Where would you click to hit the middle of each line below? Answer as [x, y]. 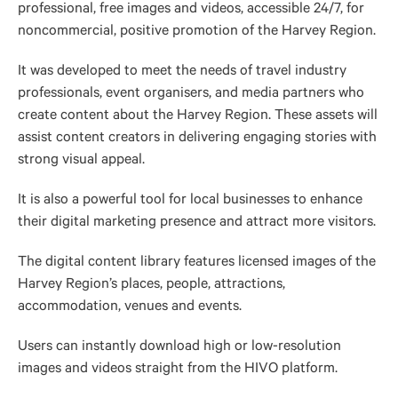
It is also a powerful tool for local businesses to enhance [190, 200]
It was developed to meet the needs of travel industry [182, 72]
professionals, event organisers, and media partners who [191, 94]
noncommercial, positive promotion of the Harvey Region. [197, 32]
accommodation [68, 307]
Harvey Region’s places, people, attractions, [151, 285]
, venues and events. [180, 307]
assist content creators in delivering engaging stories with [197, 138]
